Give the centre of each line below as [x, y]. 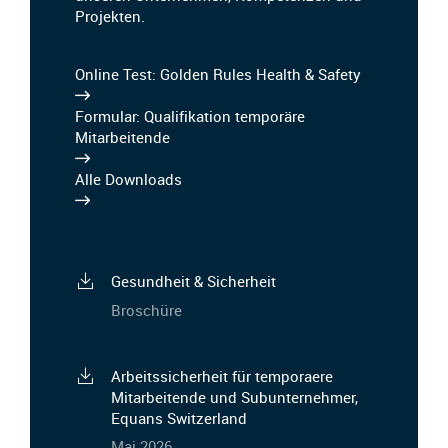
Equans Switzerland [178, 417]
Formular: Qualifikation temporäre [190, 116]
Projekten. [110, 15]
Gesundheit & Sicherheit [193, 281]
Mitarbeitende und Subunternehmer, [234, 396]
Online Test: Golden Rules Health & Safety [218, 74]
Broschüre [146, 309]
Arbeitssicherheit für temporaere [221, 375]
